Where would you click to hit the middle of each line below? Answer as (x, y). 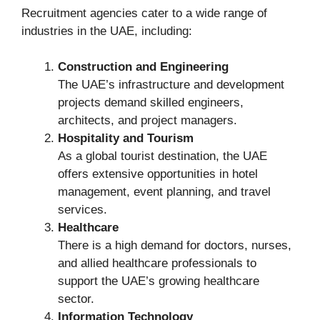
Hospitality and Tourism (126, 138)
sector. (76, 299)
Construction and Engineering (143, 67)
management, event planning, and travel (164, 192)
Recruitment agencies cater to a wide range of (144, 13)
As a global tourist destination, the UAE (162, 156)
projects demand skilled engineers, (151, 102)
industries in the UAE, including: (107, 31)
